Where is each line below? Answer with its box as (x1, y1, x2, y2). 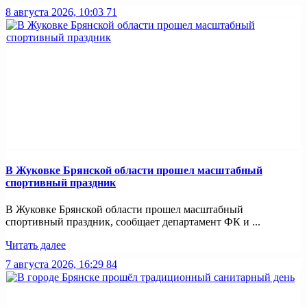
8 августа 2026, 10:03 (5, 5, 103, 18)
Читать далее (5, 239, 66, 251)
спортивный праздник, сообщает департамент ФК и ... (5, 216, 260, 228)
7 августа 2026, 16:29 (5, 258, 103, 271)
